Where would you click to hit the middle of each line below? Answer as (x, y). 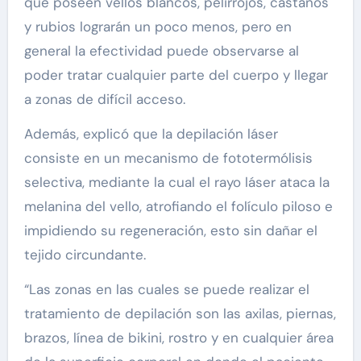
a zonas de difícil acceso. (104, 100)
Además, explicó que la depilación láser (151, 134)
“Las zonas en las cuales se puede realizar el (166, 290)
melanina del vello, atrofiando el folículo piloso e (178, 207)
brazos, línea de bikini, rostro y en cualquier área (178, 338)
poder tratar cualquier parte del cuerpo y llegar (176, 75)
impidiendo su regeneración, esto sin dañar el (170, 231)
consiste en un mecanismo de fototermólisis (168, 158)
